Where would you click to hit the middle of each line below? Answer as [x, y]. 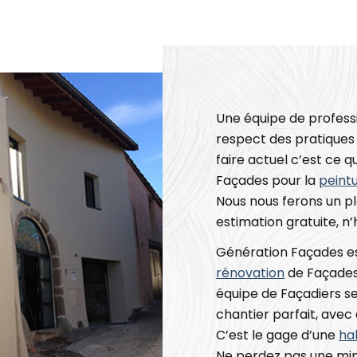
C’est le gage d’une [278, 335]
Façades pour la [268, 181]
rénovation [251, 273]
